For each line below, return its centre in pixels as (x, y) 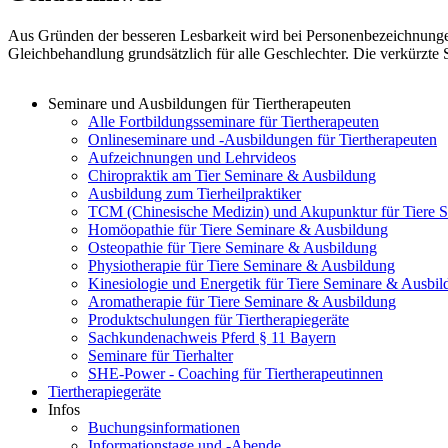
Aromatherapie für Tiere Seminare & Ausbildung (242, 301)
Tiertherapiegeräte (104, 391)
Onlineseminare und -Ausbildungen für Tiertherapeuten (262, 139)
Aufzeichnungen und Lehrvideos (192, 157)
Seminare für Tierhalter (160, 355)
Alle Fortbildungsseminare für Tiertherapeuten (233, 121)
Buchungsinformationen (164, 427)
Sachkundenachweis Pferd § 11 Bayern (212, 337)
